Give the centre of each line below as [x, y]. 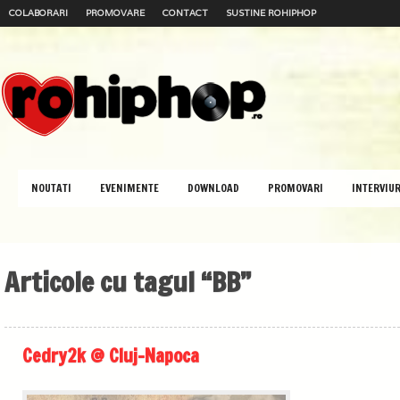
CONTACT [185, 13]
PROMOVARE [115, 13]
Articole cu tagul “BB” [128, 282]
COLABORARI [38, 13]
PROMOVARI [296, 188]
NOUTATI [51, 188]
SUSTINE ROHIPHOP [271, 13]
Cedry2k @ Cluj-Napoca [111, 356]
